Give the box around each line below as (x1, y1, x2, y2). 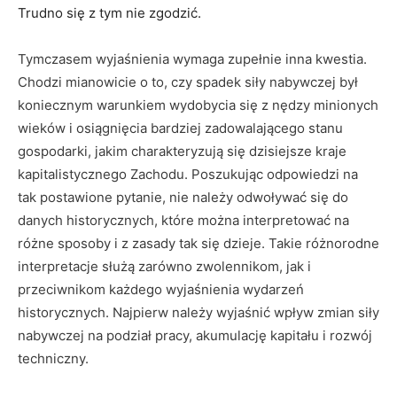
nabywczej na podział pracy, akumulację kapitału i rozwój (18, 327, 372, 344)
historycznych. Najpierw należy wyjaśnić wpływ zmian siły (18, 304, 379, 321)
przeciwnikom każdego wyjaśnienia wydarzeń (18, 281, 304, 298)
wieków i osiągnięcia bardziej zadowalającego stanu (18, 120, 343, 136)
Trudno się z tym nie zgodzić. (18, 4, 201, 21)
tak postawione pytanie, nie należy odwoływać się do (18, 189, 348, 206)
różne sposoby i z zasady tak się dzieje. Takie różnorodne (18, 235, 379, 252)
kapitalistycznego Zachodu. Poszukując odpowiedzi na (18, 166, 358, 183)
